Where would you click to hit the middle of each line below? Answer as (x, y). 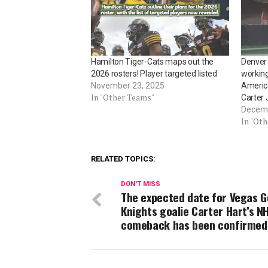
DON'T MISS (141, 184)
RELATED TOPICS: (123, 159)
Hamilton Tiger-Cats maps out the (153, 61)
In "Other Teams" (123, 97)
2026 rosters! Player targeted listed (154, 73)
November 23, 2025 (128, 85)
